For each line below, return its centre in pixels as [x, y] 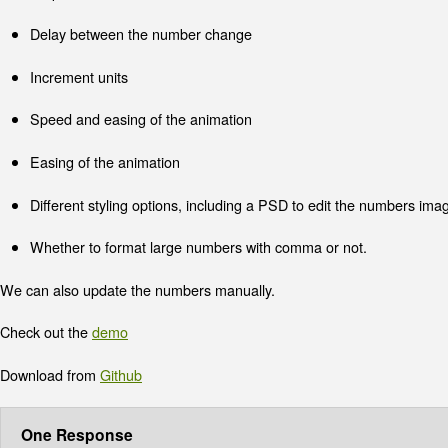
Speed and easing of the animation [141, 119]
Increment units [79, 76]
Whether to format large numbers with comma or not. [198, 247]
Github [121, 374]
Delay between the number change [141, 34]
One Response [77, 434]
